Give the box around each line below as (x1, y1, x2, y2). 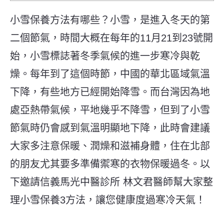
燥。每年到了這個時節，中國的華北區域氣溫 (10, 68, 210, 79)
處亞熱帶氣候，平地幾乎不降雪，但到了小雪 (10, 104, 210, 115)
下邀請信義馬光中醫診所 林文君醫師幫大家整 (10, 176, 213, 187)
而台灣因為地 (150, 86, 210, 97)
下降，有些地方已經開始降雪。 (10, 86, 150, 97)
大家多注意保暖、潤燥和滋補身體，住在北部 (10, 140, 210, 151)
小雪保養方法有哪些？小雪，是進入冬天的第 (10, 14, 210, 25)
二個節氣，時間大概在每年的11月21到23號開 (10, 32, 213, 43)
